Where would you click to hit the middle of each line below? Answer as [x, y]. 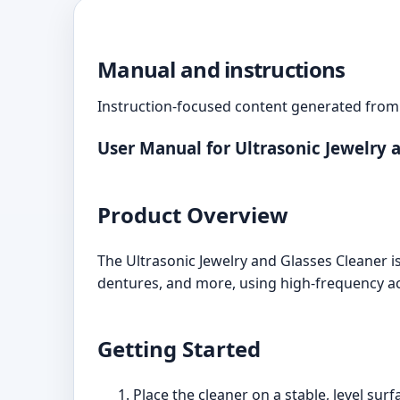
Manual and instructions [221, 69]
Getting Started [179, 348]
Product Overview [193, 214]
